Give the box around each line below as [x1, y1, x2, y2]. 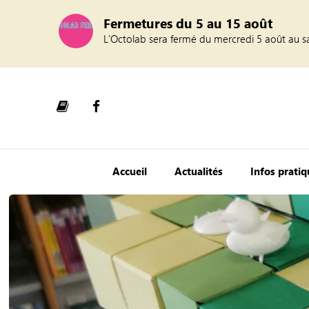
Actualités [175, 164, 223, 178]
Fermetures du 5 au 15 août [103, 14, 272, 32]
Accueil [112, 164, 148, 178]
